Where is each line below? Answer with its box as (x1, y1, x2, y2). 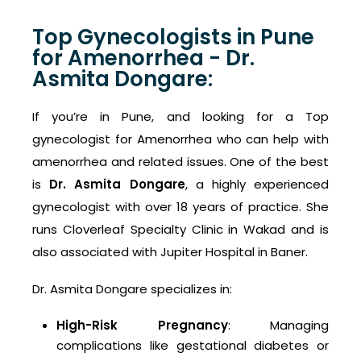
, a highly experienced (185, 176, 330, 193)
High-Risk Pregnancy (56, 317, 228, 334)
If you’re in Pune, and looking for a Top (32, 108, 329, 126)
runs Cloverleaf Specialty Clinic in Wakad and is (32, 221, 329, 239)
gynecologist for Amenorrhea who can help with (32, 131, 329, 148)
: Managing (227, 317, 329, 334)
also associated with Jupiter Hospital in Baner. (32, 243, 308, 261)
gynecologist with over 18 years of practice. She (32, 198, 329, 216)
